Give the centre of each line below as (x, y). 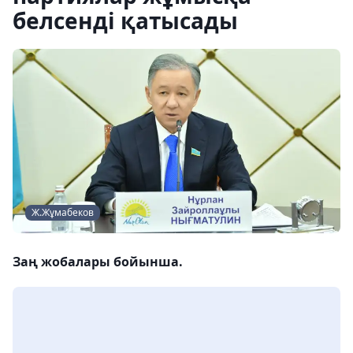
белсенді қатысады (125, 20)
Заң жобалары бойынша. (98, 262)
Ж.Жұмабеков (63, 212)
